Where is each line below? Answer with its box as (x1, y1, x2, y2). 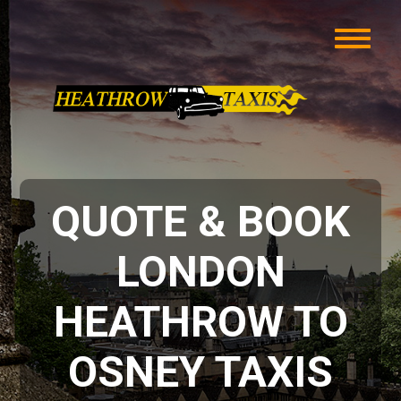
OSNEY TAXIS (68, 346, 333, 397)
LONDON (115, 246, 286, 297)
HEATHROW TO (53, 296, 348, 347)
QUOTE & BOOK (51, 196, 350, 247)
